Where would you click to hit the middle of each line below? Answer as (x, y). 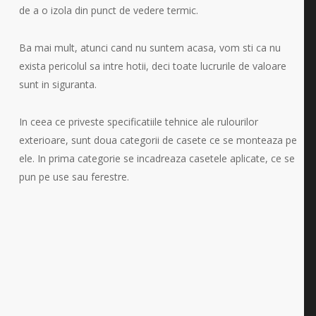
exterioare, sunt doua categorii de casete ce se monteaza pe (158, 140)
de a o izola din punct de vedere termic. (108, 10)
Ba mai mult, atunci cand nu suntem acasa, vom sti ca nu (150, 48)
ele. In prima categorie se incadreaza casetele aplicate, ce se (157, 158)
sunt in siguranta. (57, 84)
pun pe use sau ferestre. (74, 177)
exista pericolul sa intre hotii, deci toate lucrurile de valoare (152, 66)
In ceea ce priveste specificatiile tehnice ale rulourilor (138, 122)
